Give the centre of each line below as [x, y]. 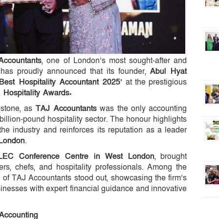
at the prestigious [155, 82]
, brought [171, 156]
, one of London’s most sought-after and [114, 60]
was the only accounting [142, 108]
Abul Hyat [168, 71]
